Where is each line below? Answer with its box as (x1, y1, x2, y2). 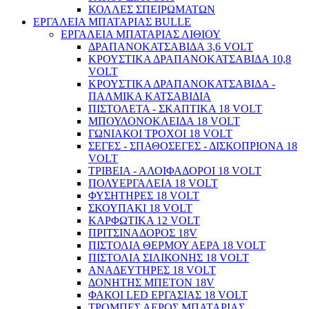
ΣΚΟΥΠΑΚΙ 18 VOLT (88, 202, 192, 215)
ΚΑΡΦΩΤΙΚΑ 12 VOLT (88, 215, 200, 227)
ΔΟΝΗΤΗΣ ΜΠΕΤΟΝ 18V (88, 277, 215, 289)
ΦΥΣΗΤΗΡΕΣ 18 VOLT (88, 190, 199, 202)
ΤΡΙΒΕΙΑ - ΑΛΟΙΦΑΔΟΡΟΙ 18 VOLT (88, 165, 261, 177)
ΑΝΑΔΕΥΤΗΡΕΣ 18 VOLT (88, 264, 216, 277)
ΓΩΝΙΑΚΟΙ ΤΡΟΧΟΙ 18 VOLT (88, 128, 232, 140)
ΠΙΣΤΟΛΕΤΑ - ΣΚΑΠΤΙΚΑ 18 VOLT (88, 103, 262, 115)
